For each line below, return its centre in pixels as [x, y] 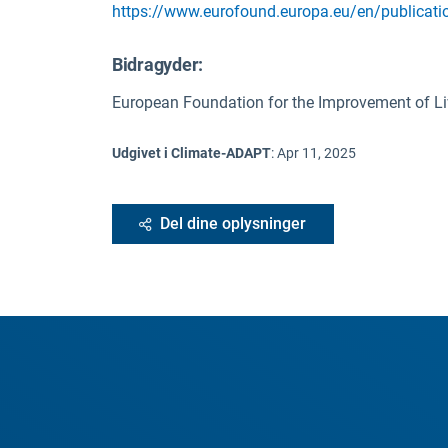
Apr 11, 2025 [316, 153]
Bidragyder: [158, 65]
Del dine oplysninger [233, 224]
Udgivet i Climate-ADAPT [191, 153]
